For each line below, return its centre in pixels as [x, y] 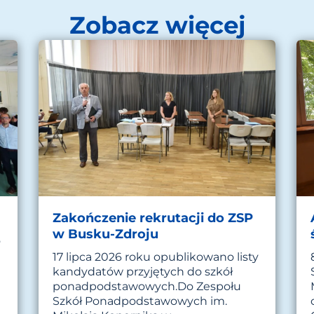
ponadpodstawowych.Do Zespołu [147, 286]
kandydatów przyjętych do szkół [143, 271]
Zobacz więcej [157, 26]
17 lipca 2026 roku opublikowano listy [156, 257]
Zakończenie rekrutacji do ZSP [153, 218]
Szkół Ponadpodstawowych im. [140, 301]
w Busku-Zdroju [106, 234]
